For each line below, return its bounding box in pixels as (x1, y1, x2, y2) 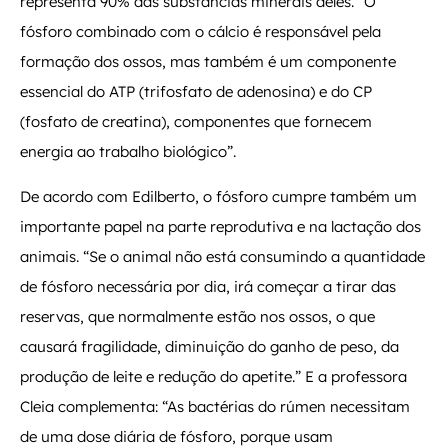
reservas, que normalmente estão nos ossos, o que (20, 306, 375, 326)
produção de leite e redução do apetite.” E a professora (20, 366, 407, 386)
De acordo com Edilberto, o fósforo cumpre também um (20, 186, 417, 206)
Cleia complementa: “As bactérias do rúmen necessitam (20, 396, 410, 416)
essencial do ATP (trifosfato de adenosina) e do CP (20, 82, 372, 102)
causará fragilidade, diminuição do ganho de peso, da (20, 336, 399, 356)
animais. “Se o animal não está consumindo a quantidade (20, 246, 425, 266)
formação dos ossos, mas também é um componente (20, 52, 396, 72)
